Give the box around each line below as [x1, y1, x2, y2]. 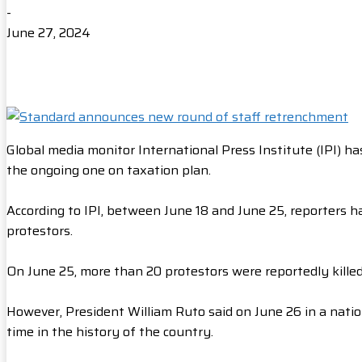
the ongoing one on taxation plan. [6, 160, 211, 181]
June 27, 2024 [6, 23, 90, 44]
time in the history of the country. [6, 322, 213, 343]
